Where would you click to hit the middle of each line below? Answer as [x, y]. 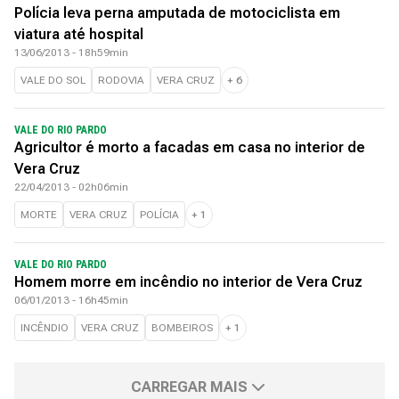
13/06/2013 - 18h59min [71, 53]
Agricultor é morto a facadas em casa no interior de [190, 147]
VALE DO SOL [53, 80]
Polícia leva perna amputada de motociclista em [177, 13]
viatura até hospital [79, 34]
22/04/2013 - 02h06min [71, 187]
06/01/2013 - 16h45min [71, 300]
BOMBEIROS [182, 328]
